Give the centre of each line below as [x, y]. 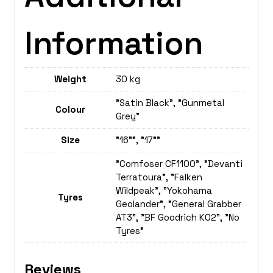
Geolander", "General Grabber [179, 204]
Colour [70, 110]
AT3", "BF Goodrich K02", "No [178, 218]
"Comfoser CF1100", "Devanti [179, 164]
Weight [70, 79]
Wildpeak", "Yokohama [164, 191]
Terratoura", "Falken [159, 177]
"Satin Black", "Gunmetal [170, 103]
